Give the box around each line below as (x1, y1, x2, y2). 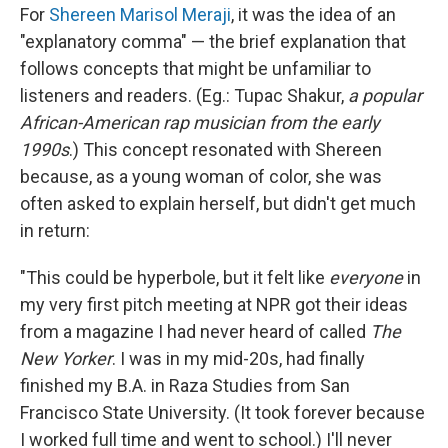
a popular (348, 85, 422, 106)
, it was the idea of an (231, 4, 396, 25)
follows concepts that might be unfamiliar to (20, 58, 371, 79)
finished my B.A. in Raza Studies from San (20, 375, 350, 396)
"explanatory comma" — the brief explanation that (20, 31, 406, 52)
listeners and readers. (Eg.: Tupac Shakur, (20, 85, 348, 106)
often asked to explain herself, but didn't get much (20, 193, 416, 214)
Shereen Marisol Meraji (49, 4, 231, 25)
